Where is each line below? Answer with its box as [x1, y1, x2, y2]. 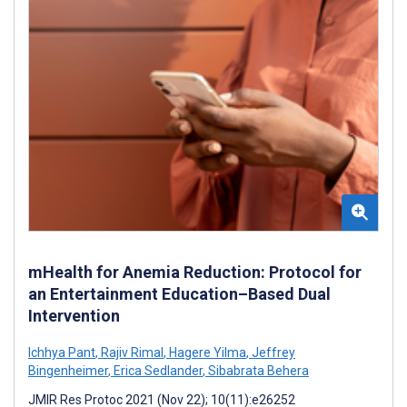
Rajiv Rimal [98, 344, 164, 360]
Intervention [28, 305, 120, 325]
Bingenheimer [28, 362, 108, 378]
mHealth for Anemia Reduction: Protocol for [28, 262, 362, 282]
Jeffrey [249, 344, 295, 360]
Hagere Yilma [166, 344, 246, 360]
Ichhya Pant [28, 344, 95, 360]
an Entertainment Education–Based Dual [28, 283, 331, 303]
